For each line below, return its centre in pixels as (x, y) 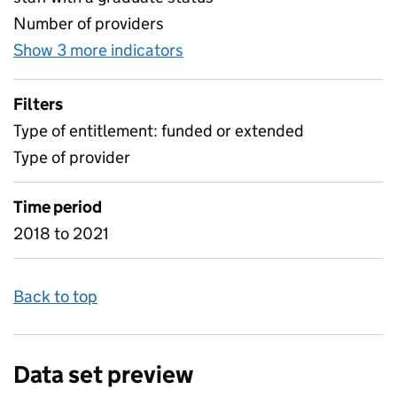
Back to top (55, 296)
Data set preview (103, 374)
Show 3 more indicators (98, 50)
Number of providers (89, 23)
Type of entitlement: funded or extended (159, 131)
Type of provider (72, 157)
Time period (58, 207)
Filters (38, 104)
